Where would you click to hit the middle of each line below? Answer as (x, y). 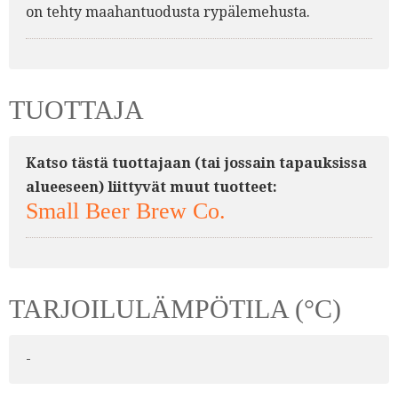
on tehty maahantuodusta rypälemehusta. (168, 12)
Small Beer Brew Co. (126, 211)
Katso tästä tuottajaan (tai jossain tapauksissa (196, 163)
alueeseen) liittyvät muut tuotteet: (151, 187)
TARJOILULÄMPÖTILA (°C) (175, 308)
